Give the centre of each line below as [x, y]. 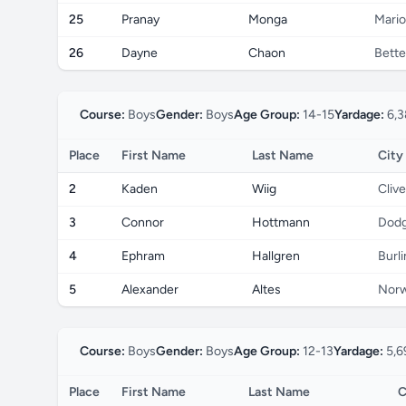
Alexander [150, 290]
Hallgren [276, 256]
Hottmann [281, 222]
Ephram [143, 256]
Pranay [140, 19]
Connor [143, 222]
